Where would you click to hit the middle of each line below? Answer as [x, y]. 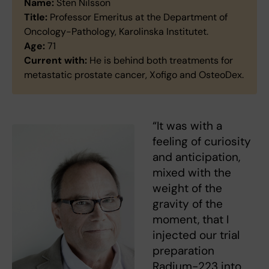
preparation [183, 250]
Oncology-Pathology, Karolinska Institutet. [116, 31]
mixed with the [192, 172]
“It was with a [187, 125]
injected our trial [196, 235]
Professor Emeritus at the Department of [138, 17]
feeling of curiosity [202, 141]
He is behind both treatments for [160, 60]
